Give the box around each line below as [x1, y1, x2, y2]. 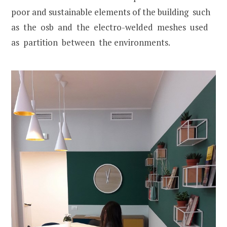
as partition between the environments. [11, 36, 170, 48]
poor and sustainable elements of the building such [11, 6, 212, 18]
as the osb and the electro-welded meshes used [11, 21, 210, 33]
